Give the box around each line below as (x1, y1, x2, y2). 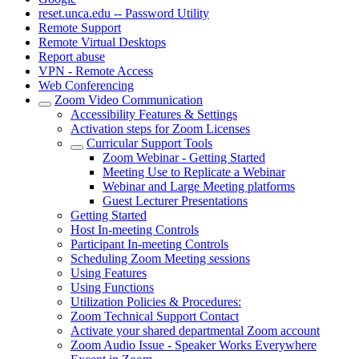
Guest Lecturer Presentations (103, 194, 248, 208)
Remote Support (38, 21, 121, 34)
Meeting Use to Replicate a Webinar (103, 165, 285, 179)
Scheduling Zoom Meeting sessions (71, 252, 250, 265)
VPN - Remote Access (38, 64, 153, 78)
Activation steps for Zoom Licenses (71, 122, 250, 135)
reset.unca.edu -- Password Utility (38, 6, 209, 20)
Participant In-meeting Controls (71, 237, 228, 251)
